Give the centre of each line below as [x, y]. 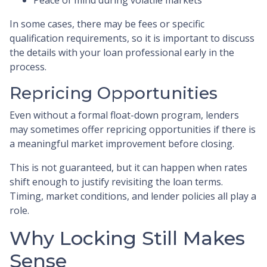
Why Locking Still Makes [127, 238]
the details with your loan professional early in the [122, 52]
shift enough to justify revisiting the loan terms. [116, 181]
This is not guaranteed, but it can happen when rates [128, 167]
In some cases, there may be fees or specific [107, 24]
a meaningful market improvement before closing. [122, 143]
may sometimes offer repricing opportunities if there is [133, 129]
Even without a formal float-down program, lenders [124, 115]
